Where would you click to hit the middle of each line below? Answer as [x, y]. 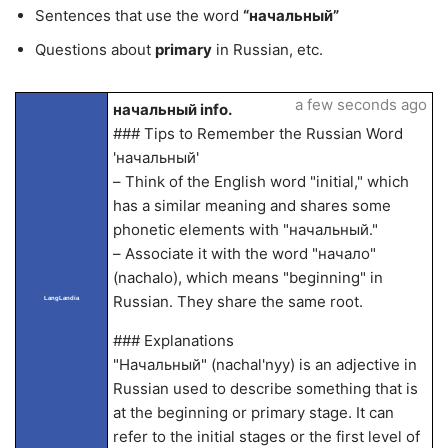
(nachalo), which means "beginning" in [247, 277]
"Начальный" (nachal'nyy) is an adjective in [264, 364]
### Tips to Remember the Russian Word [257, 133]
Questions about [95, 49]
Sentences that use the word [139, 15]
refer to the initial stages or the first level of [266, 436]
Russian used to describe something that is [265, 388]
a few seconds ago [360, 104]
